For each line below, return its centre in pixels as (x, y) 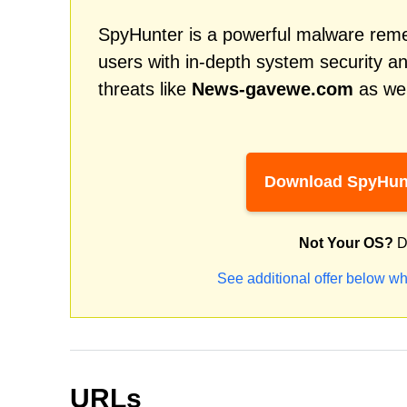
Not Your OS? (346, 243)
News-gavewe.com (273, 89)
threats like (145, 89)
